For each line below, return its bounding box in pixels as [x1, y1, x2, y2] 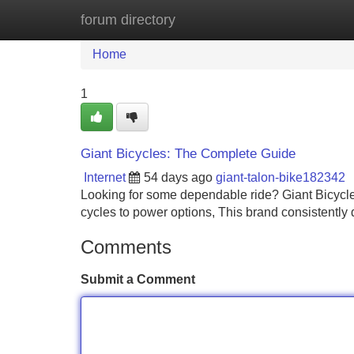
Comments [81, 236, 171, 258]
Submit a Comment [81, 273, 195, 286]
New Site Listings [162, 13, 260, 26]
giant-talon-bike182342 [216, 171, 345, 184]
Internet [84, 171, 126, 184]
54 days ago [144, 171, 213, 184]
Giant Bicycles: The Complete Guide [81, 146, 296, 161]
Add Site [284, 13, 332, 26]
